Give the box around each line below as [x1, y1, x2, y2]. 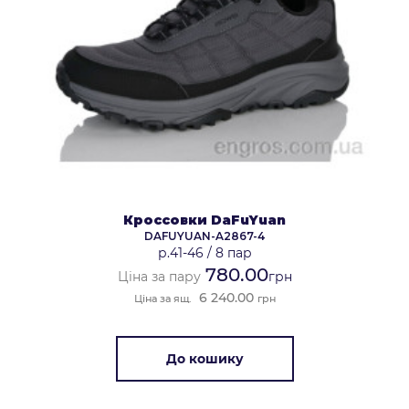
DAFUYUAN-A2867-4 [144, 228, 265, 243]
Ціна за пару [117, 267, 201, 285]
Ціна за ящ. [133, 291, 192, 305]
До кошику [165, 350, 244, 367]
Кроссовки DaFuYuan [123, 211, 286, 228]
